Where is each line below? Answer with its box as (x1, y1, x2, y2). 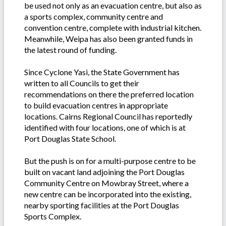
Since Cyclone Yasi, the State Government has (24, 67, 180, 77)
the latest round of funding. (24, 45, 117, 55)
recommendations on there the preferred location (24, 89, 194, 99)
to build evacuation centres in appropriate (24, 100, 168, 110)
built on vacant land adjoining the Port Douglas (24, 167, 185, 177)
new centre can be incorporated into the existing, (24, 189, 191, 199)
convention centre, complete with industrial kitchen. (24, 23, 201, 33)
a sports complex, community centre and (24, 12, 163, 22)
